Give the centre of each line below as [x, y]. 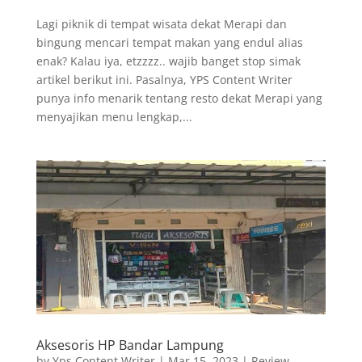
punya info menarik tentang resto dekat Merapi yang [179, 98]
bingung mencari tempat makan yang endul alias [169, 42]
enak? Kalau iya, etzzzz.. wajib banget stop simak [168, 61]
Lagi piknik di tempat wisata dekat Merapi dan [161, 23]
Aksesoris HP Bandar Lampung [130, 345]
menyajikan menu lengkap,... [114, 116]
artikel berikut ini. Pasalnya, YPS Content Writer [164, 79]
